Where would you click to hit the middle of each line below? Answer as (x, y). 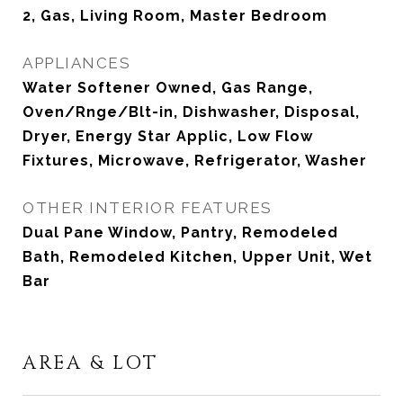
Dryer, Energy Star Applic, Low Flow (168, 136)
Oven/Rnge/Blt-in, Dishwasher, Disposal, (191, 112)
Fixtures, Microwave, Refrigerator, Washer (195, 161)
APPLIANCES (76, 63)
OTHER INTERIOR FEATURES (148, 208)
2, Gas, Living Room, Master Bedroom (175, 16)
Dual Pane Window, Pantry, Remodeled (180, 233)
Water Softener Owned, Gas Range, (168, 88)
